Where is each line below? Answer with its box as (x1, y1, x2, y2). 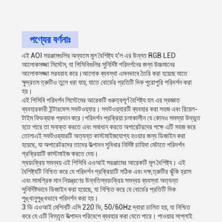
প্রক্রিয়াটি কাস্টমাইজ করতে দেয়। (22, 150, 98, 158)
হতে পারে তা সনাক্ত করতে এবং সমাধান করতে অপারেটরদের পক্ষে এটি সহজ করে (22, 123, 196, 131)
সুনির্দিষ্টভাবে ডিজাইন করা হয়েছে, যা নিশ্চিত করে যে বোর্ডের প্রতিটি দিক (22, 185, 176, 193)
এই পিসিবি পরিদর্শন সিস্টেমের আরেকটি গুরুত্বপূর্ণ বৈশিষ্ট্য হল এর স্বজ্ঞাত (22, 96, 180, 104)
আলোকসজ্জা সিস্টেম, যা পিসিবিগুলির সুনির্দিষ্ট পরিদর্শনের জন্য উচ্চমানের (22, 60, 175, 68)
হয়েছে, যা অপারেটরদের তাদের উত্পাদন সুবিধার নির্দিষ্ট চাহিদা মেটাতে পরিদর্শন (22, 141, 184, 149)
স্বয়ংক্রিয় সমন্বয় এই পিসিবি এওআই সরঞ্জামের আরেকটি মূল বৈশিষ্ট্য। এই (22, 159, 185, 166)
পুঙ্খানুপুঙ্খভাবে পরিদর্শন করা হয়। (22, 194, 98, 202)
